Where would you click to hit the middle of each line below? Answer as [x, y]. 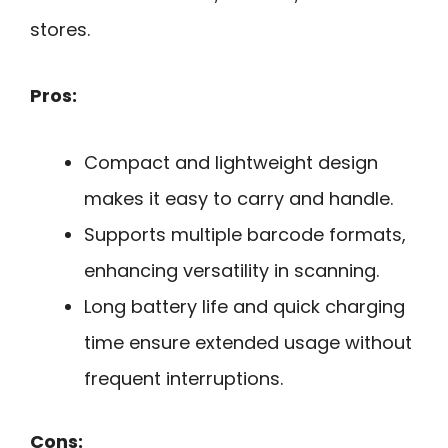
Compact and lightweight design [231, 163]
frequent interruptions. [183, 379]
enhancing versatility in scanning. [231, 271]
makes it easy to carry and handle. [238, 199]
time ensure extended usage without [248, 343]
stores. [60, 29]
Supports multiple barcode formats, [245, 235]
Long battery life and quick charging [244, 307]
